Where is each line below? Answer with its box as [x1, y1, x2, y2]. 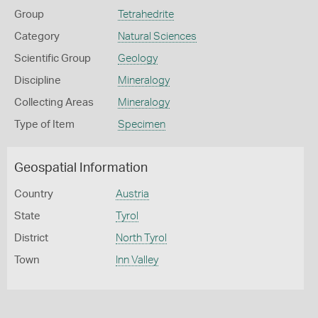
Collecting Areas [14, 97, 94, 108]
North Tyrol [115, 233, 167, 243]
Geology [117, 53, 158, 64]
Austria [115, 189, 149, 199]
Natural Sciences [117, 31, 197, 42]
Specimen [117, 119, 165, 130]
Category [14, 31, 60, 42]
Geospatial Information [14, 162, 148, 175]
